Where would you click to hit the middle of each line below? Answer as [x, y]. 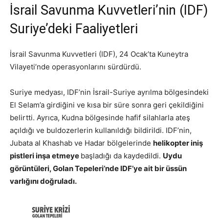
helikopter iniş [178, 143]
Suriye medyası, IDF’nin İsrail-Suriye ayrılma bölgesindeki [109, 92]
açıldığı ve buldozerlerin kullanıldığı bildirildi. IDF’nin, [101, 131]
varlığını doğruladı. [43, 181]
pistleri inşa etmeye [45, 156]
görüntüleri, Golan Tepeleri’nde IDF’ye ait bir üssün [98, 169]
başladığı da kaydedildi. [122, 156]
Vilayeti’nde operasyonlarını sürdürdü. [76, 67]
